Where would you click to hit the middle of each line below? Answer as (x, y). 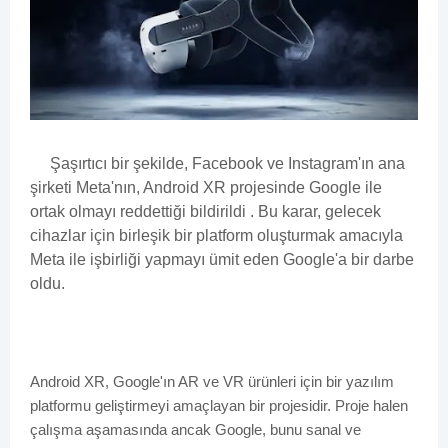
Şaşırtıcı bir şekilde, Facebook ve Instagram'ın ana (217, 164)
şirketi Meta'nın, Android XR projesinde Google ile (206, 188)
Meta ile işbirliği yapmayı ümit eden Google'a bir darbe (222, 260)
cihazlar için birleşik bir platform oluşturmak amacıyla (216, 236)
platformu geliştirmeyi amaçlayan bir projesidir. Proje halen (219, 406)
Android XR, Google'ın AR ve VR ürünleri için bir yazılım (212, 382)
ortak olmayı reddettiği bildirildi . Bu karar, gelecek (205, 212)
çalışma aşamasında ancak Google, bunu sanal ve (195, 430)
